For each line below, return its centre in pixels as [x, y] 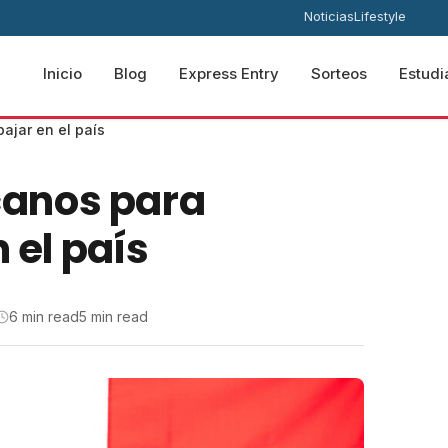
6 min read [44, 316]
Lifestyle [379, 16]
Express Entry [229, 73]
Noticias [328, 16]
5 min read [113, 316]
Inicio [62, 73]
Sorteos [339, 73]
